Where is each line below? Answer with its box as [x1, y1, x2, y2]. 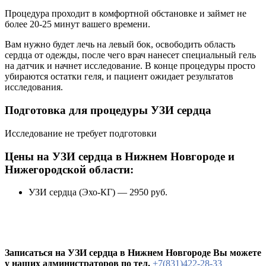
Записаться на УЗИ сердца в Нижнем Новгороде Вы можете [5, 248, 261, 258]
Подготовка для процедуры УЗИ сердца [5, 104, 211, 117]
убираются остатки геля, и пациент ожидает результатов [5, 71, 233, 82]
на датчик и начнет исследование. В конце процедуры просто [5, 61, 255, 71]
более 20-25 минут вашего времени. [5, 19, 150, 30]
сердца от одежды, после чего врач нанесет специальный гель [5, 50, 256, 61]
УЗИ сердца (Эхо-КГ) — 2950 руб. [28, 187, 167, 198]
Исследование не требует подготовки [5, 128, 157, 138]
